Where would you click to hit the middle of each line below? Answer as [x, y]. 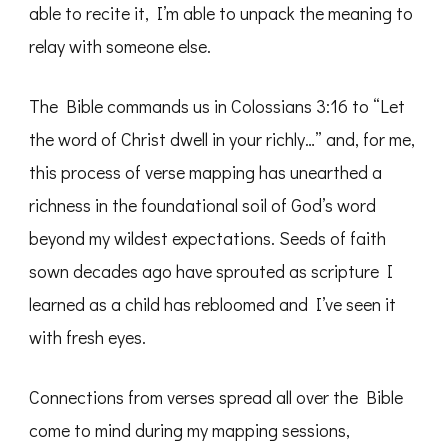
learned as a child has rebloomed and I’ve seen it [212, 304]
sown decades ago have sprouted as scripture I [211, 271]
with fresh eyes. [87, 337]
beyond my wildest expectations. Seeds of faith [207, 238]
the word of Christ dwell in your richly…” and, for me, [222, 139]
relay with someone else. [120, 46]
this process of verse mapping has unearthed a [205, 172]
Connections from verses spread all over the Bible [216, 397]
